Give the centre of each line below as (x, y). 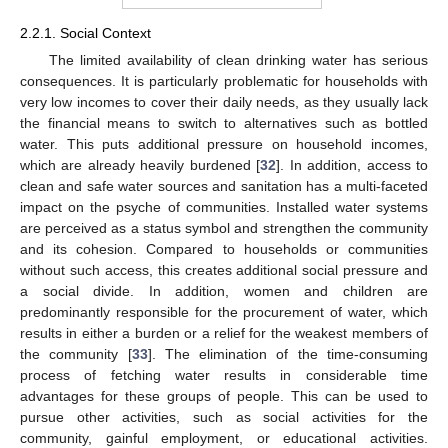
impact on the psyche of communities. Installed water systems (224, 206)
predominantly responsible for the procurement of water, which (224, 311)
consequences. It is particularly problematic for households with (224, 80)
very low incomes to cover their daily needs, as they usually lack (224, 101)
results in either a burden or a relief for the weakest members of (224, 332)
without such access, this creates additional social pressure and (224, 269)
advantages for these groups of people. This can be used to (224, 395)
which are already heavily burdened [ (140, 164)
